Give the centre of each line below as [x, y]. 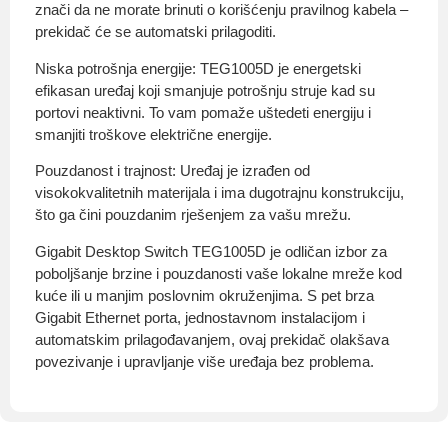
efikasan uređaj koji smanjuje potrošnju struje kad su [205, 90]
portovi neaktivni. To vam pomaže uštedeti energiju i [203, 112]
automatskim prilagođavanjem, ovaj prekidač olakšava [212, 339]
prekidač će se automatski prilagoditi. [155, 32]
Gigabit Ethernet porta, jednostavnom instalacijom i [200, 317]
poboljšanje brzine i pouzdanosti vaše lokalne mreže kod [218, 273]
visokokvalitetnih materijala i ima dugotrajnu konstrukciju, [219, 193]
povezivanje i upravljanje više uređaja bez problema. [204, 361]
